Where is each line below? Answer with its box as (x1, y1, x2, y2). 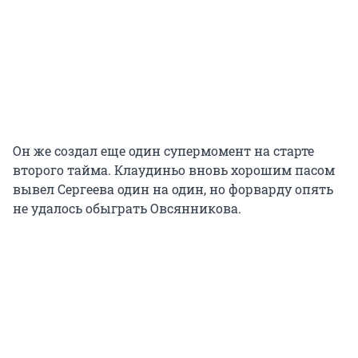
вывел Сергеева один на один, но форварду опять (13, 181, 333, 198)
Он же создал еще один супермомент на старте (13, 142, 314, 160)
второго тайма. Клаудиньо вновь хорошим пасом (13, 161, 335, 179)
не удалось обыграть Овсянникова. (13, 200, 241, 217)
